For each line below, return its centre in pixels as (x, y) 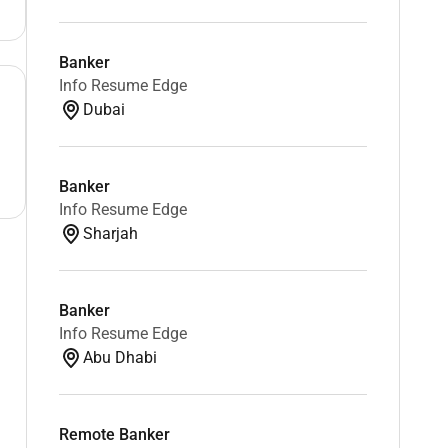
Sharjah (110, 233)
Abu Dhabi (119, 357)
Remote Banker (114, 434)
